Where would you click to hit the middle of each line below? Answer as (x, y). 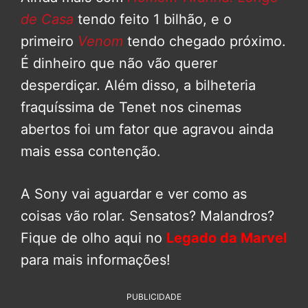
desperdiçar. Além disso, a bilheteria (138, 85)
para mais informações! (96, 260)
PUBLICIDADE (154, 296)
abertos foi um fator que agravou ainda (147, 129)
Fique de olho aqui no (93, 238)
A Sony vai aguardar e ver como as (134, 194)
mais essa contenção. (91, 151)
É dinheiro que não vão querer (119, 63)
